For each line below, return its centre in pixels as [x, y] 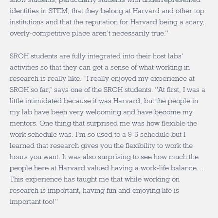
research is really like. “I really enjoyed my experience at [102, 78]
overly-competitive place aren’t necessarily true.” [89, 33]
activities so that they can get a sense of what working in [100, 67]
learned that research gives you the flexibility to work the [101, 145]
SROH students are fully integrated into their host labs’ [97, 56]
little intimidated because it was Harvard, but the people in [104, 101]
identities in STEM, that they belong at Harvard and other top [107, 11]
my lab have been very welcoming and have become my [101, 112]
